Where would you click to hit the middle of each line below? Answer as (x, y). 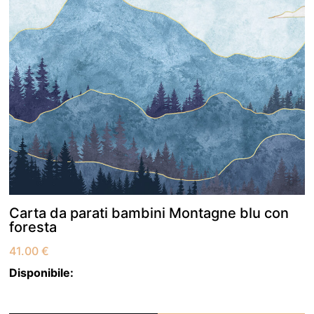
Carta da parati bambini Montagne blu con (149, 213)
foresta (33, 227)
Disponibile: (42, 273)
